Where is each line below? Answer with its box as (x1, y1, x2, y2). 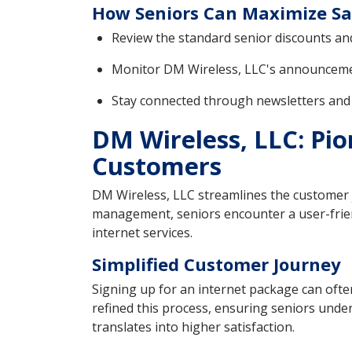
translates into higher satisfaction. (92, 318, 295, 336)
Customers (92, 149, 222, 183)
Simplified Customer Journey (92, 252, 341, 277)
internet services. (92, 224, 192, 242)
